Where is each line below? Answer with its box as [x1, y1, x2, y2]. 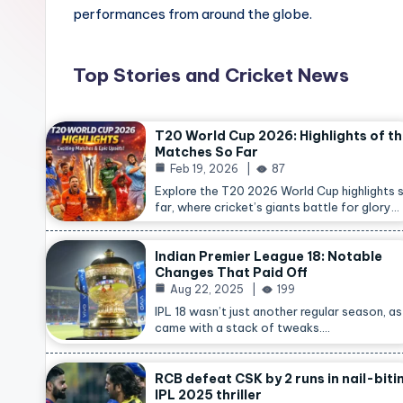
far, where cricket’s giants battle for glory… [155, 200, 399, 214]
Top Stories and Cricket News [73, 63, 349, 87]
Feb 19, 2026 [170, 162, 238, 175]
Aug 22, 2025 [170, 282, 244, 296]
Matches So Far [155, 144, 258, 160]
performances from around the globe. [73, 5, 312, 22]
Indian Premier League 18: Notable [155, 248, 382, 264]
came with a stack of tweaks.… [155, 320, 330, 335]
